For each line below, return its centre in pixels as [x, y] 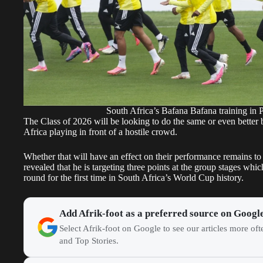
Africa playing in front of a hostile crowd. [100, 132]
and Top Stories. [89, 241]
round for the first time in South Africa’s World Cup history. [134, 178]
